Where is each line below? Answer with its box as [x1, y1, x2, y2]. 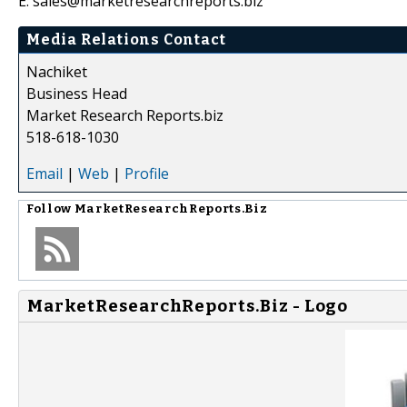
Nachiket [26, 61, 87, 82]
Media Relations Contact [26, 30, 226, 48]
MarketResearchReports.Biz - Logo [27, 295, 349, 316]
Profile [124, 163, 169, 184]
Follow [26, 201, 74, 216]
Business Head [26, 83, 127, 104]
